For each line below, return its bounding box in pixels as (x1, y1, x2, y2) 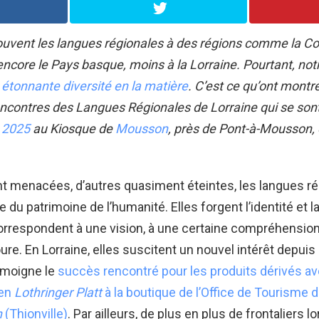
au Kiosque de (30, 120, 115, 136)
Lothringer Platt (14, 284, 102, 300)
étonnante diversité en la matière (1, 78, 188, 93)
